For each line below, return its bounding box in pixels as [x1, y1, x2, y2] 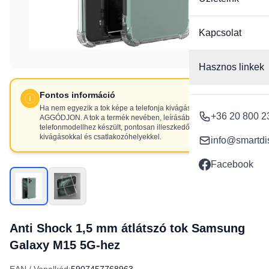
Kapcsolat [199, 28, 241, 38]
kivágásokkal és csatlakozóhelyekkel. [40, 133, 162, 141]
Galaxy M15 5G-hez [10, 238, 120, 252]
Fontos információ [40, 90, 115, 100]
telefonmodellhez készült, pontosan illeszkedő [40, 123, 190, 131]
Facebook [211, 159, 253, 169]
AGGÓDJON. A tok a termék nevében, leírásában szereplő [40, 113, 228, 122]
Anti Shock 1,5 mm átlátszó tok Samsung [10, 222, 245, 235]
